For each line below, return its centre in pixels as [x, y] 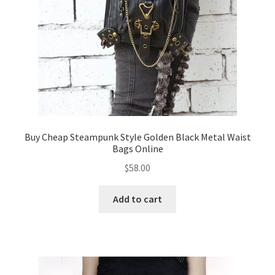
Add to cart [137, 199]
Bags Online [137, 149]
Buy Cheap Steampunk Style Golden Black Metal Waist [137, 137]
